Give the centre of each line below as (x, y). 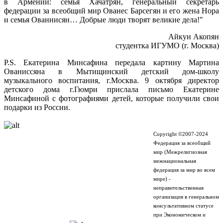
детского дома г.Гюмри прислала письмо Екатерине (111, 90)
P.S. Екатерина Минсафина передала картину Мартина (111, 63)
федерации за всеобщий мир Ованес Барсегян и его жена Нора (111, 11)
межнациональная (175, 161)
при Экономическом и (179, 215)
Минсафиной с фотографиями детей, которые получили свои (111, 99)
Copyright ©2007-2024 (181, 134)
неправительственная (178, 188)
